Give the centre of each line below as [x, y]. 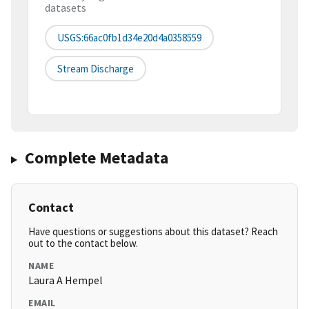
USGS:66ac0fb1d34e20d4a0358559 [129, 38]
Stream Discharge [96, 69]
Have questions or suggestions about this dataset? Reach [153, 232]
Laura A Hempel [66, 280]
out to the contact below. [83, 243]
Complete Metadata [96, 158]
